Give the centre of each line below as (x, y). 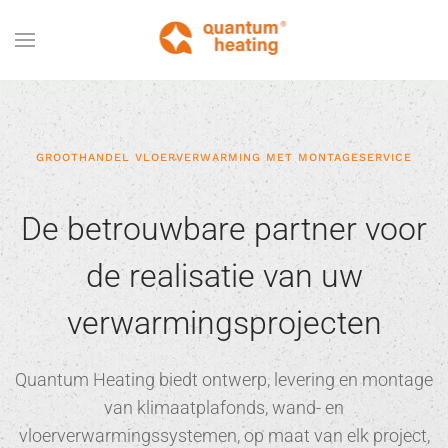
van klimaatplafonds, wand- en (224, 407)
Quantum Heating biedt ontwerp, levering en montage (224, 379)
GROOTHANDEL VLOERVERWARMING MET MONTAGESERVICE (224, 157)
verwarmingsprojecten (224, 323)
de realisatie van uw (224, 276)
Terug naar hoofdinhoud (129, 48)
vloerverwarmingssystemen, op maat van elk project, (224, 435)
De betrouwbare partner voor (224, 229)
